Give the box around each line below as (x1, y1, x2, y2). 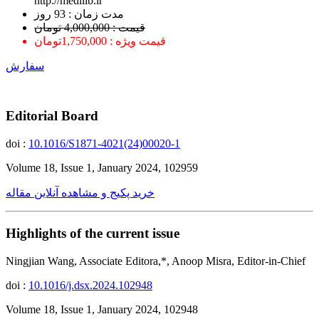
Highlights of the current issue (6, 225, 179, 241)
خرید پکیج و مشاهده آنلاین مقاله (6, 187, 155, 199)
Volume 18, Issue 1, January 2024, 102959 (6, 162, 198, 174)
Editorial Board (6, 108, 98, 124)
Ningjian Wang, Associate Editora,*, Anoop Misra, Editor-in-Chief (6, 254, 305, 267)
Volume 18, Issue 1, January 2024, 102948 (6, 303, 198, 315)
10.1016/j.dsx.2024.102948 (28, 278, 152, 291)
